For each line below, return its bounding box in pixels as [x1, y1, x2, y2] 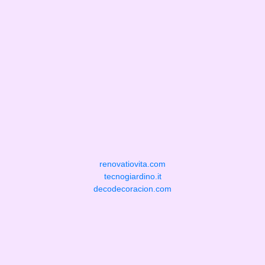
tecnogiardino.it [104, 172, 161, 181]
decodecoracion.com [93, 184, 172, 193]
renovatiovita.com [99, 159, 166, 169]
